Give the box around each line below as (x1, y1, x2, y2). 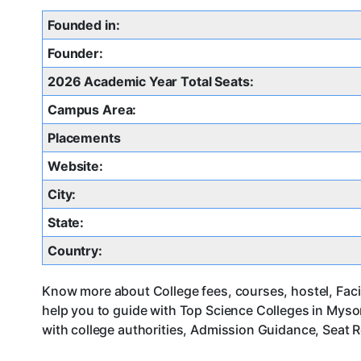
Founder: (48, 45, 103, 62)
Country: (48, 243, 102, 259)
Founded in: (48, 17, 120, 34)
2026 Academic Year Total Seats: (48, 73, 254, 90)
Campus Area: (48, 102, 137, 118)
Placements (48, 130, 121, 147)
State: (48, 214, 85, 231)
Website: (48, 158, 103, 175)
